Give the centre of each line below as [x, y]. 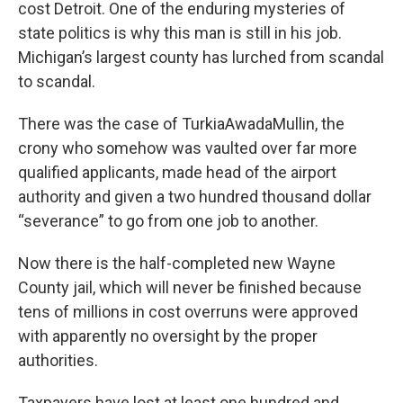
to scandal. [57, 81]
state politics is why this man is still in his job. [180, 33]
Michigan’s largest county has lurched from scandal [201, 57]
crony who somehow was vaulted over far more [188, 148]
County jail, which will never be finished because [190, 287]
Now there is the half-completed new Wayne [177, 263]
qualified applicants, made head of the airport [177, 172]
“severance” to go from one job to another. [168, 221]
